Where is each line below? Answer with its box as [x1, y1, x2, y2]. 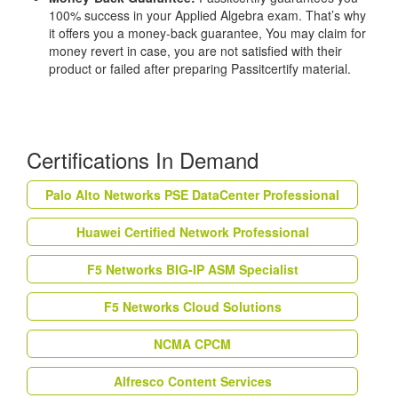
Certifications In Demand [27, 144, 259, 176]
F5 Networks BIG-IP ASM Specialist [86, 260, 298, 279]
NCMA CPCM [154, 335, 231, 354]
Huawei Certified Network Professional [76, 223, 309, 242]
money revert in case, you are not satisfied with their [49, 42, 342, 60]
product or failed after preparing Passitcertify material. [49, 60, 351, 78]
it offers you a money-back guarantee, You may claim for [49, 24, 366, 43]
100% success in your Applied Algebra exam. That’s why [49, 6, 366, 25]
